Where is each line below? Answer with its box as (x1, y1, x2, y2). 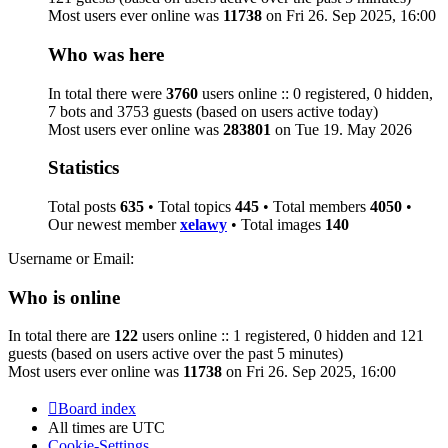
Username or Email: (8, 250, 134, 267)
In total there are (8, 327, 114, 345)
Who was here (48, 43, 164, 65)
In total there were (48, 84, 166, 102)
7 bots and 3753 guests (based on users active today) (48, 102, 378, 120)
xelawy (180, 216, 227, 233)
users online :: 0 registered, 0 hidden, (198, 84, 433, 102)
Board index (58, 400, 136, 418)
